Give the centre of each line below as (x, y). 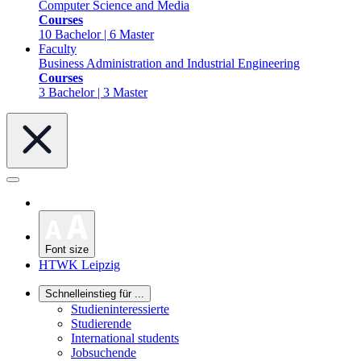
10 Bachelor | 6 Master (96, 34)
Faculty (58, 49)
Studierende (101, 323)
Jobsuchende (104, 352)
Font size (67, 249)
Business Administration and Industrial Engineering (169, 63)
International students (125, 338)
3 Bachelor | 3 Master (93, 92)
